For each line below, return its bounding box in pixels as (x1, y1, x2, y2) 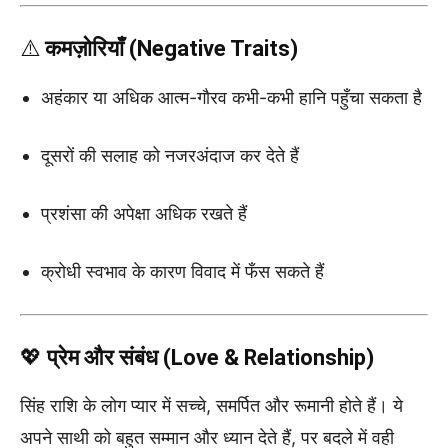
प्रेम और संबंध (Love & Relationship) (47, 344, 374, 370)
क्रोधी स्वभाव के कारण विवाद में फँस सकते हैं (41, 260, 324, 282)
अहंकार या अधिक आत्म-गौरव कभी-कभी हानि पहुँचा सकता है (41, 86, 422, 108)
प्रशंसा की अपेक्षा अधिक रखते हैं (41, 202, 247, 224)
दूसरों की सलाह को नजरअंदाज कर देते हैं (41, 144, 299, 166)
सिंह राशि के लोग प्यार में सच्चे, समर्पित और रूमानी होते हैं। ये (20, 394, 403, 416)
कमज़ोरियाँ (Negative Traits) (45, 35, 298, 61)
